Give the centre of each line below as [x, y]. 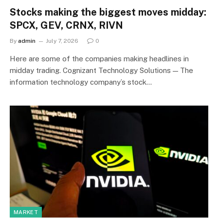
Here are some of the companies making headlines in [99, 59]
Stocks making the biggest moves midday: [108, 12]
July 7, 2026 [62, 41]
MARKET [26, 212]
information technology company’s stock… [81, 82]
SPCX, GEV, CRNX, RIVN [66, 25]
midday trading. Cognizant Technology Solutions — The [101, 70]
